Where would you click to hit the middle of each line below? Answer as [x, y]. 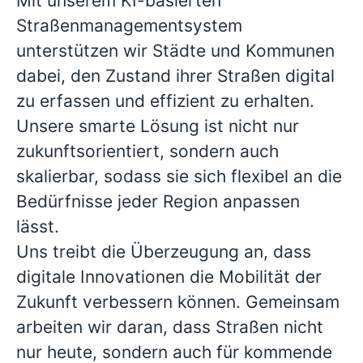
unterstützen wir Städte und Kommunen [175, 51]
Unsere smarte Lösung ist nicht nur [158, 126]
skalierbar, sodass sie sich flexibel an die [179, 176]
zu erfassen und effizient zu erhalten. [165, 101]
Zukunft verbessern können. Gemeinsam [178, 302]
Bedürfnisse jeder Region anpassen [158, 201]
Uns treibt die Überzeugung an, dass [164, 252]
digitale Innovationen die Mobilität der [169, 277]
